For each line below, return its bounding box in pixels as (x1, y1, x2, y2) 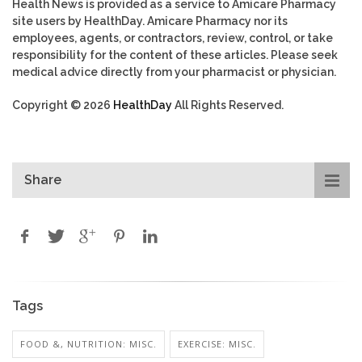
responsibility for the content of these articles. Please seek (12, 48, 338, 62)
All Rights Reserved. (172, 99, 284, 112)
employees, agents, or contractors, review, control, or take (12, 32, 333, 45)
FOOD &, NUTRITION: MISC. (20, 338, 157, 351)
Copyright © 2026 (12, 99, 113, 112)
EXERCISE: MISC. (178, 338, 256, 351)
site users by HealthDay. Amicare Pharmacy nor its (12, 15, 288, 28)
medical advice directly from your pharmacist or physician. (12, 65, 336, 79)
